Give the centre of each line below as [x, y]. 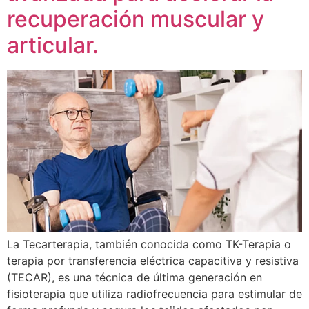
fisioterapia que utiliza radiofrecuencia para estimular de [154, 293]
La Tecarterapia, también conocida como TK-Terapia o [149, 244]
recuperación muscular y [136, 19]
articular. [53, 45]
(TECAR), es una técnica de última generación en [134, 277]
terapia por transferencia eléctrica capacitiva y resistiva [153, 260]
